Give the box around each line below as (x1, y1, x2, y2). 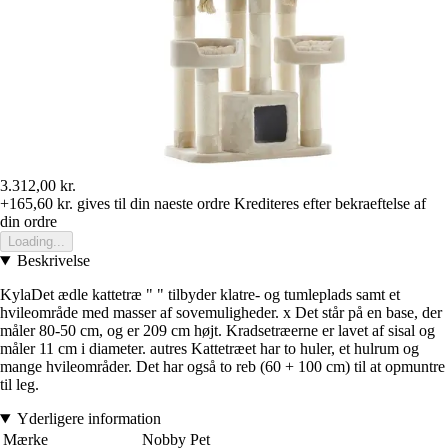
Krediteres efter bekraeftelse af (234, 195, 426, 213)
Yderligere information (16, 410, 161, 428)
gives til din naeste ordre (73, 195, 230, 213)
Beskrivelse (16, 252, 90, 270)
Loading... (8, 234, 65, 250)
